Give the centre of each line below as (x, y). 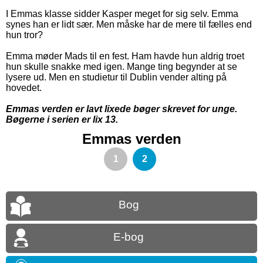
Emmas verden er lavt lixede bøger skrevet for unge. (122, 109)
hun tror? (24, 35)
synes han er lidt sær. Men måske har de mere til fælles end (129, 25)
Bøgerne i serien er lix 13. (62, 120)
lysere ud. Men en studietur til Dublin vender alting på (116, 77)
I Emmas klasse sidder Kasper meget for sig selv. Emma (122, 14)
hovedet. (24, 88)
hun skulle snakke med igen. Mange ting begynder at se (122, 67)
